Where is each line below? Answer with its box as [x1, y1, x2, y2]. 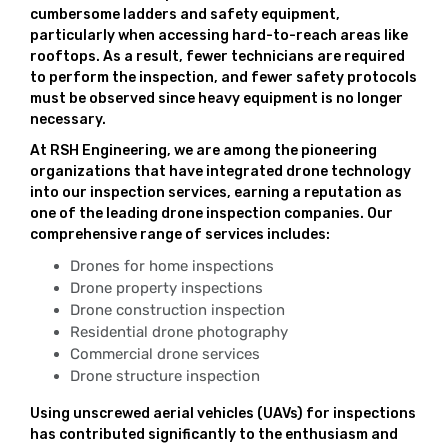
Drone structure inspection [70, 367, 260, 385]
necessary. [30, 111, 106, 128]
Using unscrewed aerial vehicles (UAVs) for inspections [30, 405, 416, 422]
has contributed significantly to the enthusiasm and [30, 426, 398, 443]
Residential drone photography [70, 323, 288, 341]
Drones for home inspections [70, 257, 274, 275]
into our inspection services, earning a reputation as [30, 184, 402, 201]
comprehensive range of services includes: [30, 226, 330, 243]
